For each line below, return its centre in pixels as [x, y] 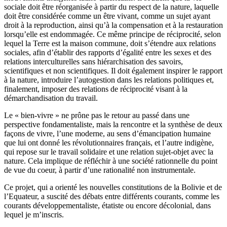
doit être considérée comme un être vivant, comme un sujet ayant [107, 16]
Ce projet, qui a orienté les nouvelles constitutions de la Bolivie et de [113, 187]
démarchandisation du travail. [51, 98]
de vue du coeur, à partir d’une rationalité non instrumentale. [100, 170]
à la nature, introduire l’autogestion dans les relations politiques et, [109, 80]
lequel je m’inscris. [34, 215]
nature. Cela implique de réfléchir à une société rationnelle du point [111, 161]
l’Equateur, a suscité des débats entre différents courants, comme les [112, 197]
